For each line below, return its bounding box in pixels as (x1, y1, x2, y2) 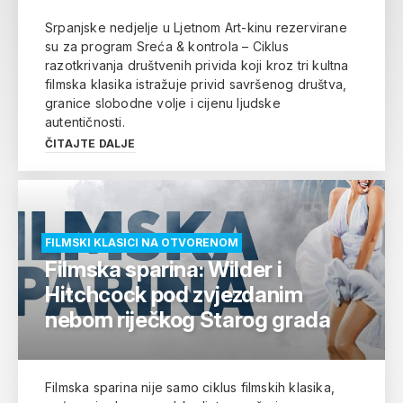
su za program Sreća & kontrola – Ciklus (45, 39, 289, 54)
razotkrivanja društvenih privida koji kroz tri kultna (45, 58, 349, 73)
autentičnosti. (45, 114, 125, 130)
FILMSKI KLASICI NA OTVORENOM (45, 236, 238, 249)
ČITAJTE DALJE (45, 137, 136, 150)
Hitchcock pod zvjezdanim (45, 282, 303, 308)
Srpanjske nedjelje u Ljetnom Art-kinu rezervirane (45, 20, 347, 35)
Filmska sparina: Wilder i (45, 256, 282, 282)
